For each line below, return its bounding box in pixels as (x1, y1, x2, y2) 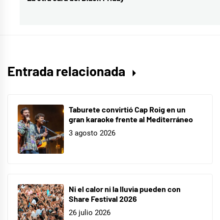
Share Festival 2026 (69, 194, 137, 204)
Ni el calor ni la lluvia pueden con (69, 184, 181, 194)
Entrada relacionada (7, 63, 128, 79)
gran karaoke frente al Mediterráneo (69, 114, 193, 124)
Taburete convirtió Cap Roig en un (69, 105, 186, 114)
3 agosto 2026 (69, 128, 115, 137)
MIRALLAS (47, 29, 89, 40)
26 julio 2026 (69, 208, 110, 217)
